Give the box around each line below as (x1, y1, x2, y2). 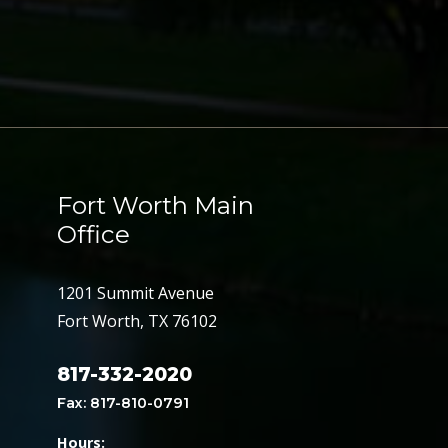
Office (56, 219, 130, 249)
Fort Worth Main (56, 190, 254, 220)
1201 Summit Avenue (56, 281, 214, 304)
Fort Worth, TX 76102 (56, 309, 217, 332)
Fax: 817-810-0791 (56, 393, 189, 412)
